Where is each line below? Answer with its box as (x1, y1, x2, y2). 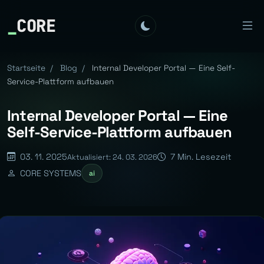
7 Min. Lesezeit (168, 151, 232, 162)
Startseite (7, 63, 45, 73)
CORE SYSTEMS (18, 167, 81, 179)
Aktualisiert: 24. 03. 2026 (67, 151, 157, 162)
